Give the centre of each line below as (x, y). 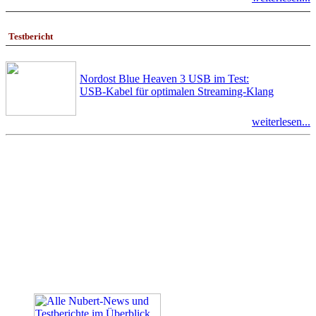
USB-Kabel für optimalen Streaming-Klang (177, 91)
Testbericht (31, 36)
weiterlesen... (281, 121)
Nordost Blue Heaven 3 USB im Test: (164, 78)
